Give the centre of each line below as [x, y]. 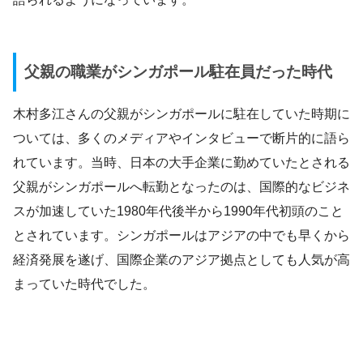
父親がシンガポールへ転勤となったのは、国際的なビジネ [181, 187]
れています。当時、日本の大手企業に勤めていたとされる [181, 163]
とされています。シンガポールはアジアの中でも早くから [181, 236]
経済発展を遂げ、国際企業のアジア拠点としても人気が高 [181, 260]
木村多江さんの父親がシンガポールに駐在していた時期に [181, 114]
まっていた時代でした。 [84, 284]
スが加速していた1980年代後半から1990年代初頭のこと [178, 211]
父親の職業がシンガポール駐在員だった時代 [178, 71]
